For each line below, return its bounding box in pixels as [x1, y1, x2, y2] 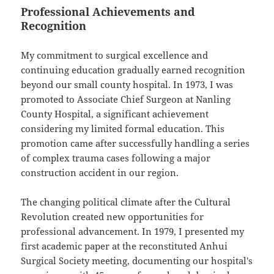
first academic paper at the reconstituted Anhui [21, 240, 228, 253]
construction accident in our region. [21, 166, 179, 179]
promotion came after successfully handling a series [21, 137, 250, 150]
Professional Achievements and [21, 4, 196, 20]
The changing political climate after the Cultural [21, 196, 231, 209]
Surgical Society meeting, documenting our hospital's [21, 254, 253, 267]
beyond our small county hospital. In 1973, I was [21, 78, 234, 91]
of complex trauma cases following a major [21, 152, 211, 165]
